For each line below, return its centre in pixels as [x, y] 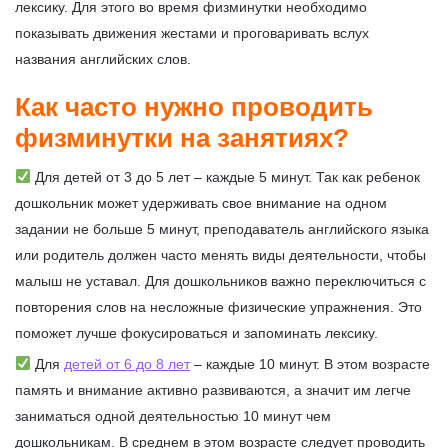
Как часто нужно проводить [194, 106]
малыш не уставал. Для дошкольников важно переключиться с [220, 280]
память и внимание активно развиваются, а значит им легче [213, 389]
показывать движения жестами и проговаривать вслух [192, 32]
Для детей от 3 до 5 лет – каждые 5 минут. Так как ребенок [225, 176]
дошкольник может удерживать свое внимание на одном [201, 202]
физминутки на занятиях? [182, 137]
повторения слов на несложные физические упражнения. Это [218, 306]
